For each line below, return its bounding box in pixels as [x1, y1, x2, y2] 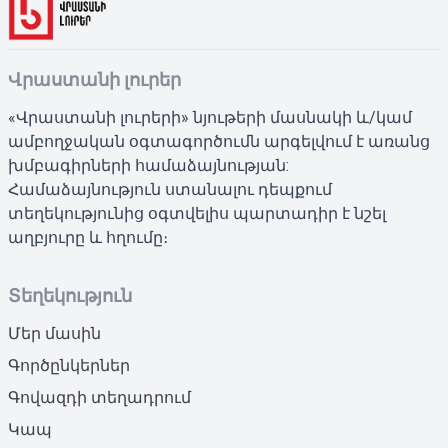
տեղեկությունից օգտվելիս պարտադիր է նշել [8, 204, 386, 223]
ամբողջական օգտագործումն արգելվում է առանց [8, 132, 430, 151]
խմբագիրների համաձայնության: [8, 156, 289, 175]
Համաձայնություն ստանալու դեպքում [8, 180, 332, 199]
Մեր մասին [8, 324, 101, 343]
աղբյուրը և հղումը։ [8, 228, 168, 247]
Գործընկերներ [8, 356, 130, 375]
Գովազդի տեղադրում [8, 388, 191, 407]
